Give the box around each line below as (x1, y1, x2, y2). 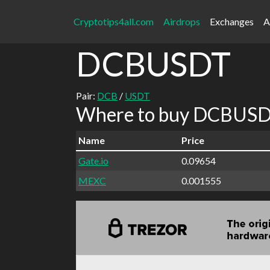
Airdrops (163, 16, 200, 27)
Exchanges (210, 16, 254, 27)
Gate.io (78, 155, 108, 166)
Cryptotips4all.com (74, 16, 154, 27)
